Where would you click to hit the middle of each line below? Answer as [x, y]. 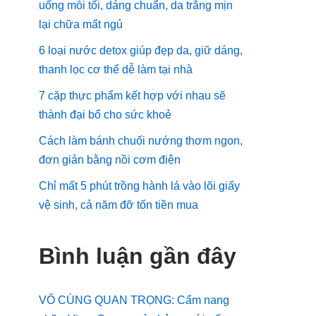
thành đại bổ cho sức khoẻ [105, 114]
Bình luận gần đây [138, 256]
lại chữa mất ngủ [81, 24]
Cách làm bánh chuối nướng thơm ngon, [141, 140]
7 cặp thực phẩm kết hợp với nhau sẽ [132, 95]
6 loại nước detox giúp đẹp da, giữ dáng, [141, 50]
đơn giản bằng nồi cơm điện [110, 159]
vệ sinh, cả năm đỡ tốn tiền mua [119, 205]
